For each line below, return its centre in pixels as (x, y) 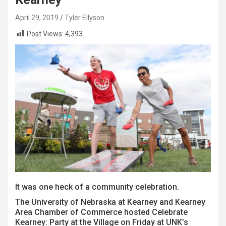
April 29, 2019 (37, 18)
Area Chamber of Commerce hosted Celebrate (101, 212)
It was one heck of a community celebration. (97, 187)
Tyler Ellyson (84, 18)
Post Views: (45, 34)
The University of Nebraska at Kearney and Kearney (110, 202)
